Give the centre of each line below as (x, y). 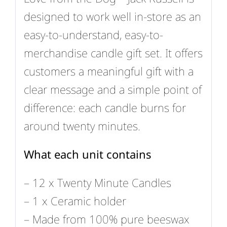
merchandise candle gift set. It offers (113, 52)
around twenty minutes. (82, 125)
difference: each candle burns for (105, 107)
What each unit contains (87, 154)
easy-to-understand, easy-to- (93, 34)
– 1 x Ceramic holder (75, 200)
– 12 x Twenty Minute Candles (97, 182)
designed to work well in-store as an (112, 16)
